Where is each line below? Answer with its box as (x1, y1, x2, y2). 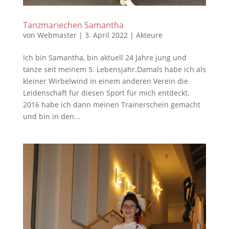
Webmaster (37, 30, 77, 40)
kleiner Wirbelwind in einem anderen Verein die (22, 76, 188, 86)
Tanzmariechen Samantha (22, 19, 124, 31)
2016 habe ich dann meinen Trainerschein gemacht (22, 99, 200, 109)
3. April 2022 (84, 30, 128, 40)
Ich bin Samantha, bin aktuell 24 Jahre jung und (22, 52, 187, 62)
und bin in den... (22, 111, 80, 121)
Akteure (135, 30, 163, 40)
